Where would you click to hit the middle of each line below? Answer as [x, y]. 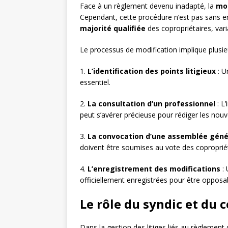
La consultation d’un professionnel [151, 104]
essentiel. [95, 82]
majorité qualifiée [113, 28]
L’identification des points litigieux [152, 71]
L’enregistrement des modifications [154, 169]
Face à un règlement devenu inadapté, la [148, 6]
